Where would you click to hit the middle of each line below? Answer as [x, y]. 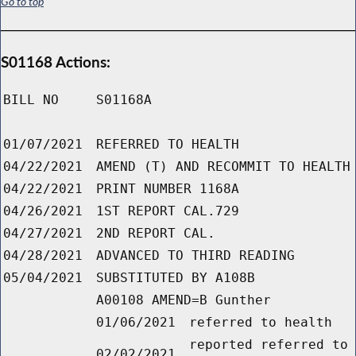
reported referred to [269, 345]
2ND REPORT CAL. [156, 234]
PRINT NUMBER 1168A [168, 189]
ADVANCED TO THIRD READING [195, 256]
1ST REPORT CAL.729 [168, 211]
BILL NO [31, 100]
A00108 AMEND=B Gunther [184, 300]
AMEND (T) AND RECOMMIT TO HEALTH [223, 167]
